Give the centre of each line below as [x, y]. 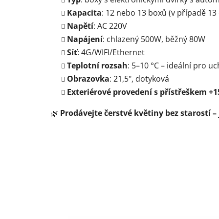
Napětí [80, 26]
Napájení [85, 39]
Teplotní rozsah [97, 66]
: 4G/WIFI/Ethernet [111, 53]
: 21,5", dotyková [139, 79]
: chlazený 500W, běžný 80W [154, 39]
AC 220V [112, 26]
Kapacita [84, 13]
